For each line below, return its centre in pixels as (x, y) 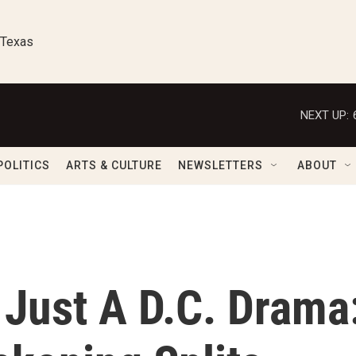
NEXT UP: (325, 115)
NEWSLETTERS (221, 165)
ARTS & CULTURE (114, 165)
